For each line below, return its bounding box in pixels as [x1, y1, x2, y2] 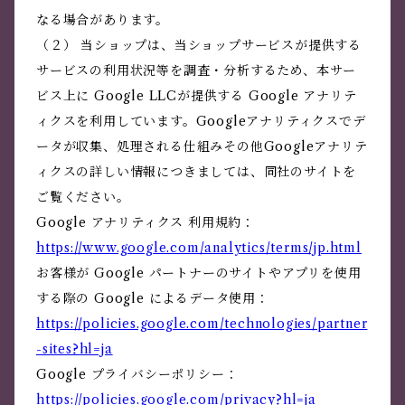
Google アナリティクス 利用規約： [36, 214, 256, 231]
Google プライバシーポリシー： [36, 366, 239, 383]
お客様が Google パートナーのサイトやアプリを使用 [36, 265, 362, 282]
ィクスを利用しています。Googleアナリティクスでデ [36, 113, 366, 130]
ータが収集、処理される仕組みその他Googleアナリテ [36, 138, 368, 155]
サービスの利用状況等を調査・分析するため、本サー [36, 62, 357, 80]
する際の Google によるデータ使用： [36, 290, 269, 307]
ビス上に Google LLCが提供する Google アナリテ [36, 88, 357, 105]
